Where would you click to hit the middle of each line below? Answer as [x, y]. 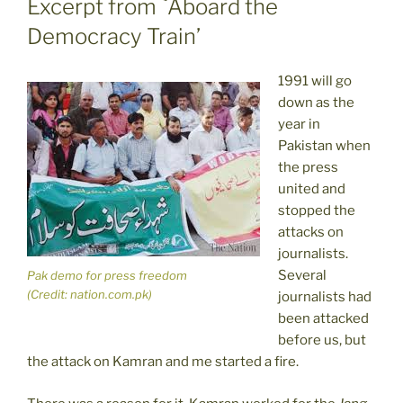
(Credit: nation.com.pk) [90, 294]
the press [308, 168]
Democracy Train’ [114, 37]
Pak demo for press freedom [107, 275]
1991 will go [314, 81]
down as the [316, 103]
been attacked [323, 319]
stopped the [316, 211]
